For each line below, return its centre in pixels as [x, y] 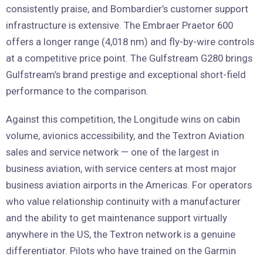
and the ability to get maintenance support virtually [117, 218]
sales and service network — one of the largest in [112, 152]
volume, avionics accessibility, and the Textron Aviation [125, 136]
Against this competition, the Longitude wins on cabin [123, 119]
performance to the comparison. [77, 91]
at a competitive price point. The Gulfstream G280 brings [129, 58]
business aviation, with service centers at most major [121, 169]
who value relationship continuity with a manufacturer [123, 202]
